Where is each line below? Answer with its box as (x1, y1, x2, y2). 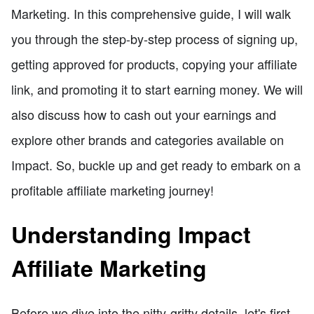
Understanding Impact (11, 218, 251, 251)
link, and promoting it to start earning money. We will (11, 79, 303, 98)
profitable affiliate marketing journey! (11, 180, 214, 199)
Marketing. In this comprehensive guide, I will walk (11, 4, 291, 22)
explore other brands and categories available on (11, 130, 284, 149)
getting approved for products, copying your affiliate (11, 54, 297, 73)
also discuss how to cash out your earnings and (11, 104, 276, 123)
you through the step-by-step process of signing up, (11, 29, 298, 48)
